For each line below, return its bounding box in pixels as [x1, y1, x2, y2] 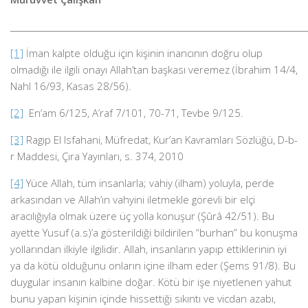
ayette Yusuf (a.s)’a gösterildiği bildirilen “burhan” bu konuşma [10, 225, 298, 239]
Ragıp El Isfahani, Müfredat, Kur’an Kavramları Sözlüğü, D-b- [23, 133, 298, 146]
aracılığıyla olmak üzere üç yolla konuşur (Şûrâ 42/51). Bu [10, 209, 274, 223]
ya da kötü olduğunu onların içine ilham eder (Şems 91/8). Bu [10, 258, 296, 272]
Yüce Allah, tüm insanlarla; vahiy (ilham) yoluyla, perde [23, 176, 274, 190]
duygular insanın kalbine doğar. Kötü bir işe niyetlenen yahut [10, 275, 291, 289]
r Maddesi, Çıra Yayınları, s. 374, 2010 [10, 149, 184, 163]
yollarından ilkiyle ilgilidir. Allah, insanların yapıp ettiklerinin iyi [10, 242, 287, 256]
